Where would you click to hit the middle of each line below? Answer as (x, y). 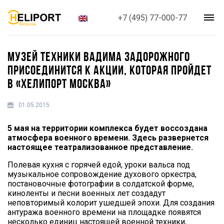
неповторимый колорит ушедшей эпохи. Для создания (111, 202)
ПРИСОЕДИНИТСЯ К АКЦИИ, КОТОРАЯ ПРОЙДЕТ (109, 71)
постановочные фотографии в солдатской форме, (101, 183)
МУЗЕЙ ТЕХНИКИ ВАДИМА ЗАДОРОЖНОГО (99, 57)
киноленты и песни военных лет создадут (86, 193)
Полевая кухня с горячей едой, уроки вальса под (99, 164)
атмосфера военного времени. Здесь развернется (108, 137)
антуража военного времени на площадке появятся (104, 212)
